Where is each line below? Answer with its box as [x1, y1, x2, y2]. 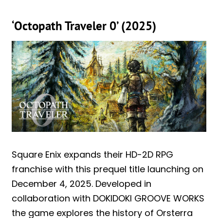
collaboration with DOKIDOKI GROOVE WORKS [12, 192, 204, 205]
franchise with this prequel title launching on [12, 163, 203, 176]
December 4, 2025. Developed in [12, 178, 151, 190]
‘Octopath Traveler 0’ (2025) [12, 18, 156, 34]
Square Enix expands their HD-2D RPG [12, 148, 173, 161]
